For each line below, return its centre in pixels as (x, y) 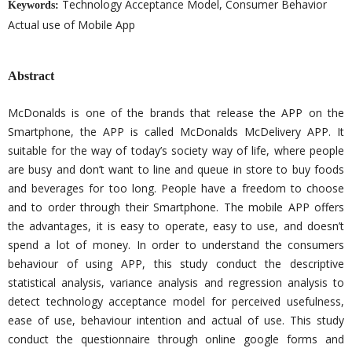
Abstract (31, 75)
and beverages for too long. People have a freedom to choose (176, 188)
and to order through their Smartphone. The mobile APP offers (176, 207)
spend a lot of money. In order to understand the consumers (176, 245)
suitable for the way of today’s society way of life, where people (176, 150)
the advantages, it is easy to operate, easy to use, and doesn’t (176, 226)
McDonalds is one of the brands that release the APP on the (176, 113)
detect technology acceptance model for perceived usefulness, (176, 301)
